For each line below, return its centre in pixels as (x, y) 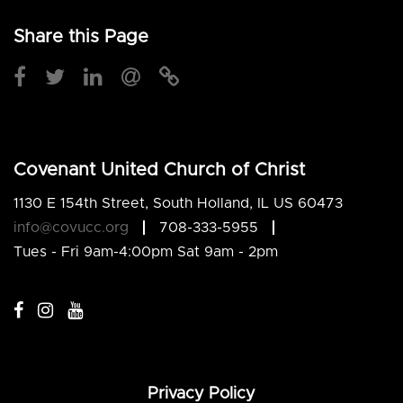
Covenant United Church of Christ (159, 170)
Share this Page (81, 36)
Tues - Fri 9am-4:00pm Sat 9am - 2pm (146, 251)
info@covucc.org (71, 227)
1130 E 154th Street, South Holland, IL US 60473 (178, 203)
